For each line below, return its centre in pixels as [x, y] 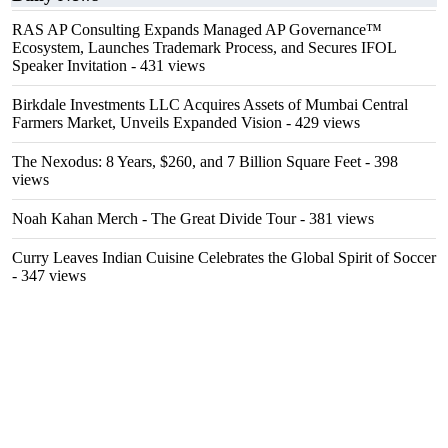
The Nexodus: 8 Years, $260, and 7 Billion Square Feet [186, 161]
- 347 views [49, 275]
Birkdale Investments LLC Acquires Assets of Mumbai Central [210, 104]
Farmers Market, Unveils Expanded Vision [147, 122]
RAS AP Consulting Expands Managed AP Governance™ [197, 29]
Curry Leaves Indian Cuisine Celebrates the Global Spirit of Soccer [224, 257]
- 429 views [321, 122]
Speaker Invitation [69, 65]
